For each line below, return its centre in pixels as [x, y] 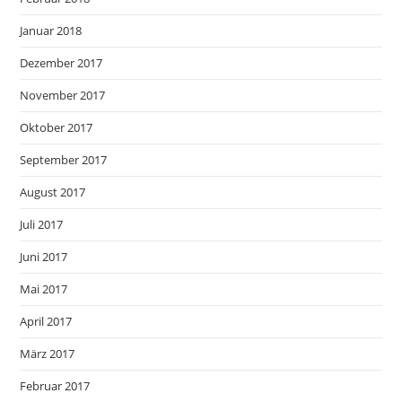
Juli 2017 [42, 224]
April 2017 [46, 321]
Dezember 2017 [61, 63]
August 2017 [53, 192]
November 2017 [63, 95]
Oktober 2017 [57, 127]
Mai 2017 [44, 289]
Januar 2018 [51, 31]
